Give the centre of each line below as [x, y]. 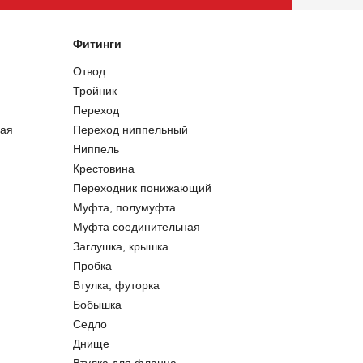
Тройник [94, 91]
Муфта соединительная [136, 227]
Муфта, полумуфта [124, 207]
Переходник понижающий [142, 188]
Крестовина [103, 169]
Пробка [92, 266]
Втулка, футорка [116, 285]
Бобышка [97, 305]
